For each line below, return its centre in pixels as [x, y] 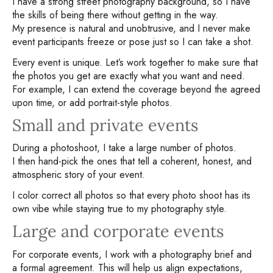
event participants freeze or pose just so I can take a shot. [133, 41]
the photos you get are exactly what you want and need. [129, 76]
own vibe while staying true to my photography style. [119, 209]
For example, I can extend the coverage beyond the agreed [136, 89]
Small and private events [105, 125]
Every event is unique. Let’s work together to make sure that [135, 62]
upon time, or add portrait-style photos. [92, 102]
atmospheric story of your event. [79, 175]
